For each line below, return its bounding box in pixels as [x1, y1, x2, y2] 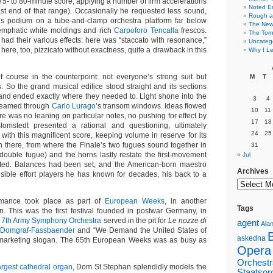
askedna [237, 234, 266, 243]
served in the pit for [101, 216, 168, 225]
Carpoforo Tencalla [114, 26, 179, 35]
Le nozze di [168, 216, 207, 225]
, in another [165, 197, 207, 205]
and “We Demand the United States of [75, 226, 207, 235]
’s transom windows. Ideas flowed [95, 102, 207, 110]
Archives [237, 167, 269, 175]
